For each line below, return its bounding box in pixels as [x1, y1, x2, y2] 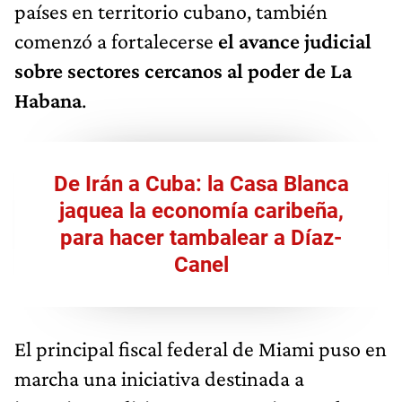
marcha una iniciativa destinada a [14, 365, 304, 390]
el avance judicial [218, 28, 371, 53]
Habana [14, 87, 82, 112]
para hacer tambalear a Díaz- [60, 224, 342, 250]
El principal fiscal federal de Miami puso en [14, 336, 387, 361]
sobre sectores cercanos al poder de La [14, 57, 352, 83]
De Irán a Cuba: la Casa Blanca [53, 170, 349, 197]
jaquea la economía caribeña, [58, 197, 344, 223]
